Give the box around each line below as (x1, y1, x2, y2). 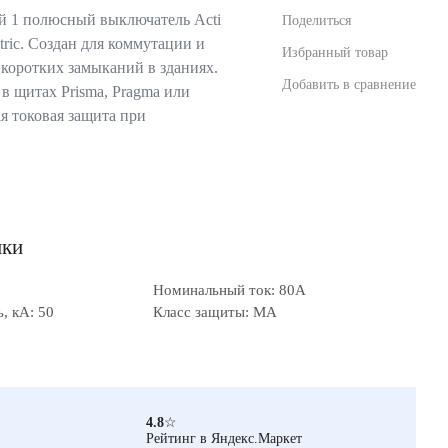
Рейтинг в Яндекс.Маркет (146, 430, 302, 446)
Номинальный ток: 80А (153, 282, 306, 298)
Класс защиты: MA (153, 304, 277, 320)
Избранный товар (282, 44, 388, 60)
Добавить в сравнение (282, 76, 416, 92)
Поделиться (282, 12, 351, 28)
